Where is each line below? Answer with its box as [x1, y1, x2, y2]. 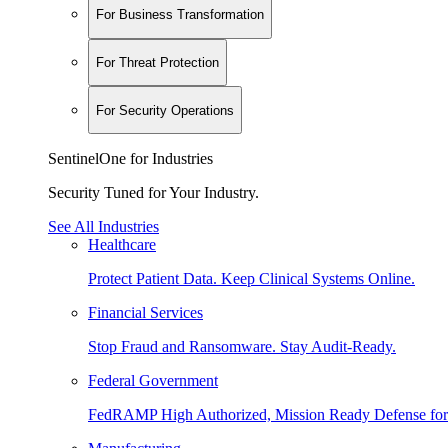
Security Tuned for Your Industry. [48, 183, 259, 201]
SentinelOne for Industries [48, 149, 213, 167]
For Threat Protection [96, 54, 219, 70]
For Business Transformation [96, 7, 264, 23]
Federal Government [88, 371, 218, 389]
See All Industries [48, 217, 159, 235]
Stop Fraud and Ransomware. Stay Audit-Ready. [88, 337, 396, 355]
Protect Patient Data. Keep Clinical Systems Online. [88, 269, 415, 287]
